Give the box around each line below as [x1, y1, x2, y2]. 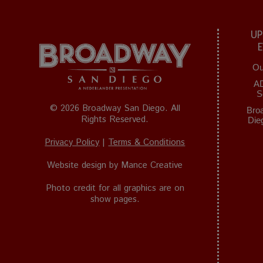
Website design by [47, 159, 122, 171]
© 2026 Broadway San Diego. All [49, 102, 180, 114]
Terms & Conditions [108, 136, 186, 149]
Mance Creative [121, 159, 183, 171]
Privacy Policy [45, 136, 100, 149]
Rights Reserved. [81, 113, 149, 126]
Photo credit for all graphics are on [45, 181, 184, 194]
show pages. [90, 193, 140, 205]
